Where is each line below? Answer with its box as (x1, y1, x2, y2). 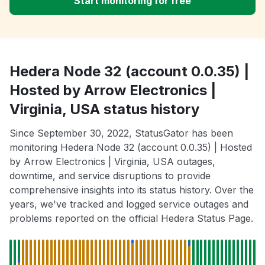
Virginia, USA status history (9, 100, 199, 118)
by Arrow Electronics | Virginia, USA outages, (9, 155, 215, 167)
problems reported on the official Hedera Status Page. (9, 212, 253, 224)
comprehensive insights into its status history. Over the (9, 183, 254, 196)
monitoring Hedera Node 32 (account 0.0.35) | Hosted (9, 141, 252, 153)
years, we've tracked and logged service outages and (9, 198, 248, 210)
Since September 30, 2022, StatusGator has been (9, 127, 233, 139)
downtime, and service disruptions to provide (9, 169, 211, 182)
